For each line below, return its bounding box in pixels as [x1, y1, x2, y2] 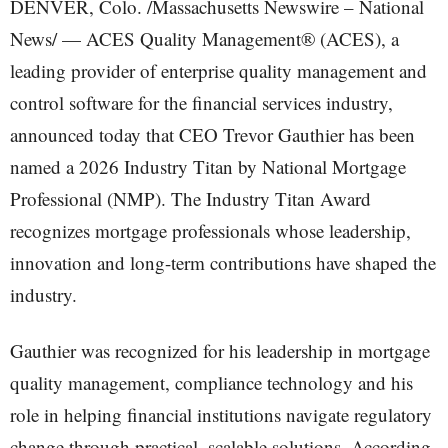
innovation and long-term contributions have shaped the [10, 250, 436, 275]
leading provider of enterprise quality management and [10, 58, 427, 83]
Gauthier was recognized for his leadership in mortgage [10, 338, 430, 363]
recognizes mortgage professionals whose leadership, [10, 218, 411, 243]
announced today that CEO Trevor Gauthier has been [10, 122, 415, 147]
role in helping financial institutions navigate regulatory [10, 402, 432, 427]
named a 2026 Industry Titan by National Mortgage [10, 154, 406, 179]
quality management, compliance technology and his [10, 370, 413, 395]
